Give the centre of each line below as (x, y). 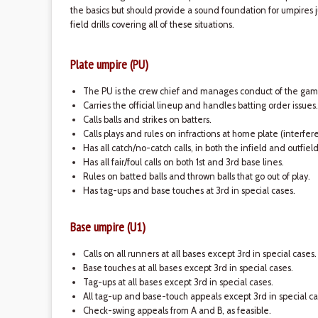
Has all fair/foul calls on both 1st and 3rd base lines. (183, 162)
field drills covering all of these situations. (152, 24)
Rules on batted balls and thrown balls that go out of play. (196, 176)
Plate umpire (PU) (109, 64)
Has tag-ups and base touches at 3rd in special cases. (189, 191)
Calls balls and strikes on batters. (147, 120)
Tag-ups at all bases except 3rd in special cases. (178, 282)
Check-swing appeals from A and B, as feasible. (177, 311)
